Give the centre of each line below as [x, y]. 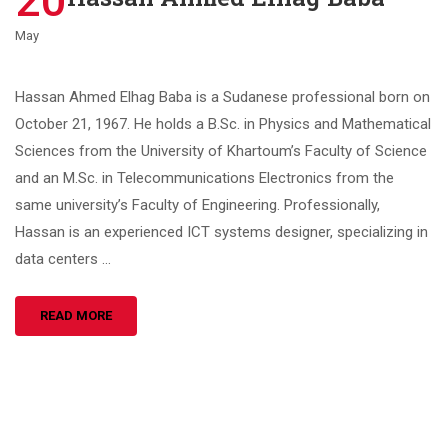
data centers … [63, 259]
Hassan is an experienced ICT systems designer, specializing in [221, 232]
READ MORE [76, 315]
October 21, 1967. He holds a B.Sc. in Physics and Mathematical [223, 124]
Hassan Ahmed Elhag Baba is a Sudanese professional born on [222, 97]
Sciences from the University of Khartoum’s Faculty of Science [221, 151]
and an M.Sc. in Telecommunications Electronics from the [204, 178]
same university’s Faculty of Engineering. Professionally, [197, 205]
